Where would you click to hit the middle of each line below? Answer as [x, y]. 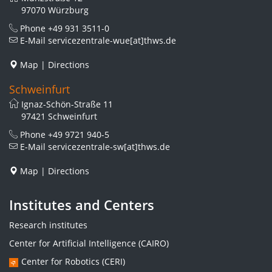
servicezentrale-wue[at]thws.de [112, 40]
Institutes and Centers [82, 205]
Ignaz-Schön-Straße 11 [67, 104]
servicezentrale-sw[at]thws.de [109, 147]
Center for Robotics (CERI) [73, 261]
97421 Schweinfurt [59, 116]
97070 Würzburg [55, 10]
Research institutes [48, 225]
